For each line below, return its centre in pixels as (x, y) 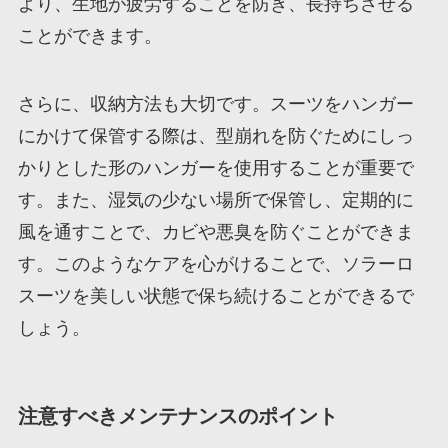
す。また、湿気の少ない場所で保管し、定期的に (215, 200)
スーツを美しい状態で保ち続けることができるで (215, 296)
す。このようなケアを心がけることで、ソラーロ (215, 264)
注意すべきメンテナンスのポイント (177, 416)
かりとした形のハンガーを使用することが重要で (215, 168)
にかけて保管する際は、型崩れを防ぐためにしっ (215, 136)
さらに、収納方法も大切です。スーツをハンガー (215, 104)
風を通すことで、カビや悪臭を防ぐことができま (215, 232)
